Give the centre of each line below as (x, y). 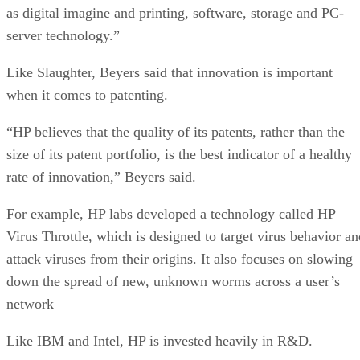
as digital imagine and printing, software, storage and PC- (175, 12)
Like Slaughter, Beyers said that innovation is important (170, 72)
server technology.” (63, 35)
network (30, 303)
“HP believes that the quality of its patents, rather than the (176, 131)
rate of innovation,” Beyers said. (101, 176)
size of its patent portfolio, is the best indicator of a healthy (179, 154)
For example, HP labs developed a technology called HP (171, 213)
